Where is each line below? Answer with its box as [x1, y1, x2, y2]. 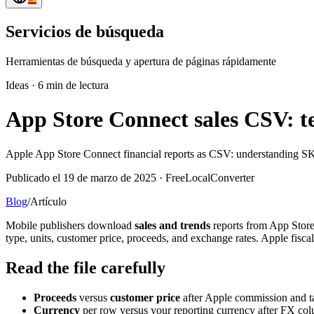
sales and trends [135, 219, 210, 231]
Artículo [30, 195, 67, 207]
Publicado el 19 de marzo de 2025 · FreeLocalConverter [6, 171, 254, 184]
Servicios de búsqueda [6, 22, 164, 41]
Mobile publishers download [6, 219, 135, 231]
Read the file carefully [6, 258, 165, 277]
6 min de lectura [38, 78, 109, 91]
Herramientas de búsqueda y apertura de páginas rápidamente [6, 55, 276, 67]
